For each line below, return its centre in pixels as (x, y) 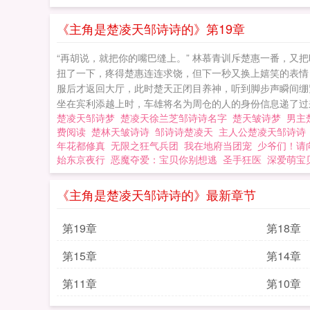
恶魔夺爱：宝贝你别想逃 (164, 159)
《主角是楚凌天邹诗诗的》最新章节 (156, 194)
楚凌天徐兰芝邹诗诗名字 (176, 118)
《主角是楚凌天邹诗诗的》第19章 (151, 28)
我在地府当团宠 (218, 145)
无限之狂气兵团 (145, 145)
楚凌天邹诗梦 (89, 118)
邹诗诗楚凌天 (187, 131)
